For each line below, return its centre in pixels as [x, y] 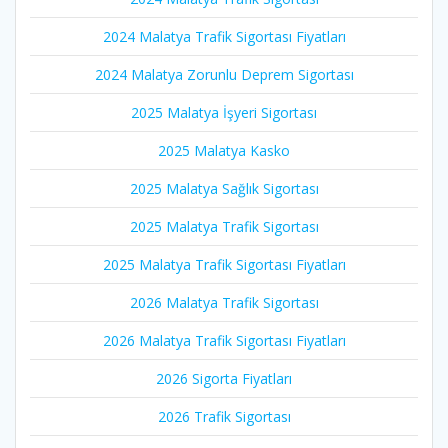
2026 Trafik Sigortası [224, 417]
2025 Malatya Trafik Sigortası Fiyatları [224, 265]
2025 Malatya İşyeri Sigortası [224, 113]
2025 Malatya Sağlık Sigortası [224, 189]
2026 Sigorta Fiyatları [224, 379]
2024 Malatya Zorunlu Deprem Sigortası [224, 75]
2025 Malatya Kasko [224, 151]
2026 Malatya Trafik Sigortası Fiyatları [224, 341]
